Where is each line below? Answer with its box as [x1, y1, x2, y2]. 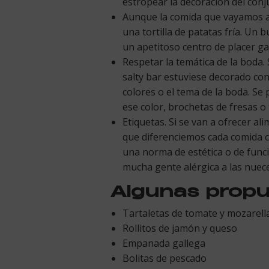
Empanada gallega [122, 237, 205, 250]
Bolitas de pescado [122, 252, 207, 265]
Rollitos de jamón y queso [122, 222, 237, 235]
